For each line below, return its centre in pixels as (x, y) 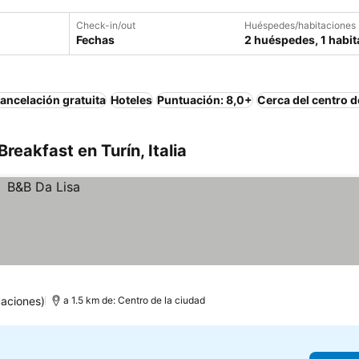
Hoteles (131, 100)
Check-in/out (106, 25)
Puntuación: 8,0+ (205, 100)
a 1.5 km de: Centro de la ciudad (135, 300)
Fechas (95, 40)
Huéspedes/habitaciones (300, 25)
